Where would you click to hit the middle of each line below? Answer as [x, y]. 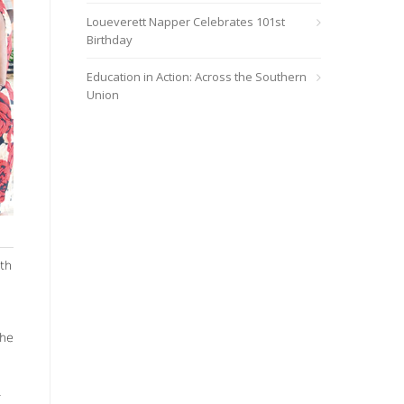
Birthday [110, 40]
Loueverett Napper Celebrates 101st [186, 22]
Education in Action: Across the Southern [197, 77]
